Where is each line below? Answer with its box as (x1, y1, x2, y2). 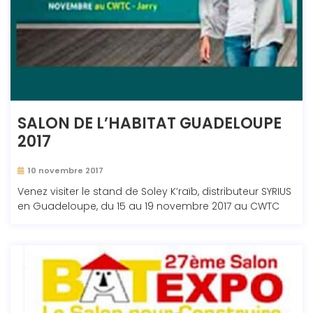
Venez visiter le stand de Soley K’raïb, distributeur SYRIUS (17, 184, 291, 199)
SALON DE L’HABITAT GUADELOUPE (17, 112, 282, 135)
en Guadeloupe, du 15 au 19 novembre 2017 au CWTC (17, 199, 279, 214)
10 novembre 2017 (28, 165, 103, 177)
